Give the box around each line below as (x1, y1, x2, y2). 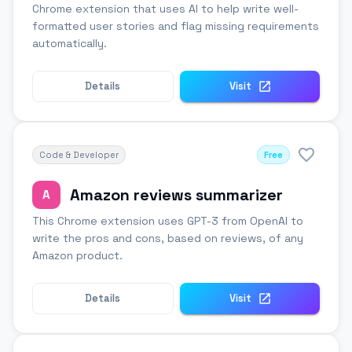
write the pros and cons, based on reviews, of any (32, 231, 303, 246)
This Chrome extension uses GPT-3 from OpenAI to (32, 214, 303, 229)
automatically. (32, 36, 107, 51)
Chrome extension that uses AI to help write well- (32, 2, 299, 16)
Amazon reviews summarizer (70, 185, 283, 206)
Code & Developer (39, 149, 119, 161)
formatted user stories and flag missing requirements (32, 19, 319, 34)
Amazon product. (32, 248, 123, 263)
